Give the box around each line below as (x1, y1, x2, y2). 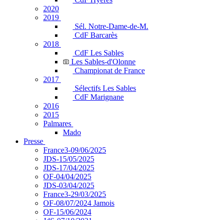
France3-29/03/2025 (43, 190, 106, 198)
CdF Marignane (75, 93, 124, 101)
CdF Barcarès (75, 31, 117, 39)
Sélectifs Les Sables (75, 84, 136, 92)
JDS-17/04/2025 (43, 164, 94, 172)
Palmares (43, 119, 71, 128)
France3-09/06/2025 (43, 146, 106, 154)
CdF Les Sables (75, 49, 124, 57)
